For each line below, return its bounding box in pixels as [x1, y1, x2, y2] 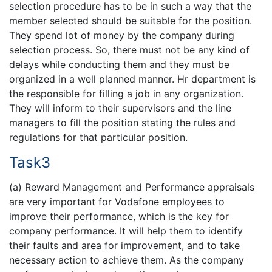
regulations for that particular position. [9, 131, 188, 143]
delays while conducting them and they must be [9, 58, 229, 70]
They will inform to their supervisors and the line [9, 101, 231, 114]
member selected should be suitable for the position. [9, 14, 252, 27]
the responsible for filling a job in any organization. [9, 87, 243, 100]
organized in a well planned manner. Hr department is [9, 72, 256, 85]
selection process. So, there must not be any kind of [9, 43, 250, 56]
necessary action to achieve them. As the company [9, 254, 244, 267]
